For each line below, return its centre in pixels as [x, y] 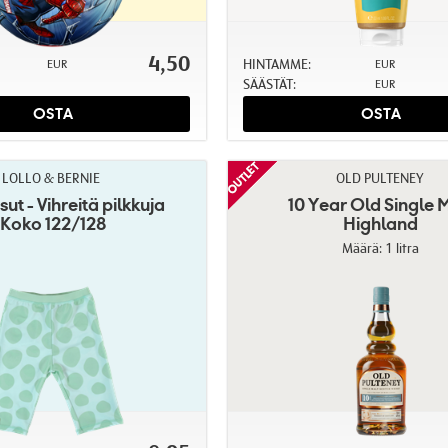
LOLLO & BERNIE [51, 178]
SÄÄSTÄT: [269, 83]
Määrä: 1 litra [381, 248]
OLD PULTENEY [379, 178]
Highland [381, 224]
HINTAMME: [276, 63]
